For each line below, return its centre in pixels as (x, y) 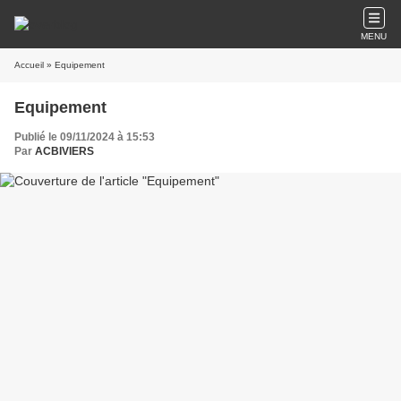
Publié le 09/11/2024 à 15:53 (85, 137)
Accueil (29, 65)
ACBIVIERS (64, 151)
